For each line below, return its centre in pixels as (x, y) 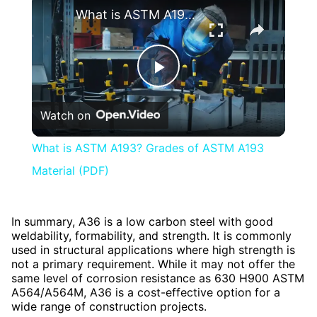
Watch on (65, 116)
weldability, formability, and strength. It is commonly (151, 236)
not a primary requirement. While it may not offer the (153, 264)
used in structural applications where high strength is (153, 250)
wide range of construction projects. (109, 307)
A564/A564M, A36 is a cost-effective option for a (146, 293)
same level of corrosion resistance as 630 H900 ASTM (158, 278)
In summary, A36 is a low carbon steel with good (142, 222)
